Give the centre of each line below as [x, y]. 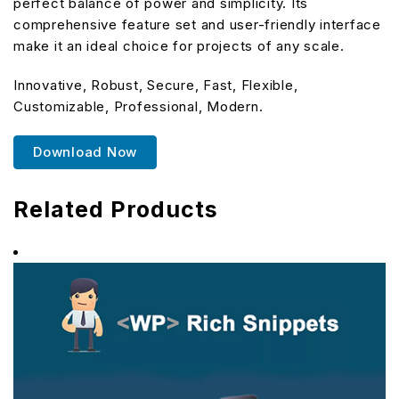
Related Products [116, 209]
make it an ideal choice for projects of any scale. [179, 46]
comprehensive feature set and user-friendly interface [197, 24]
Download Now [85, 152]
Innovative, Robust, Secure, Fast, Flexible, [156, 85]
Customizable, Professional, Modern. [138, 106]
